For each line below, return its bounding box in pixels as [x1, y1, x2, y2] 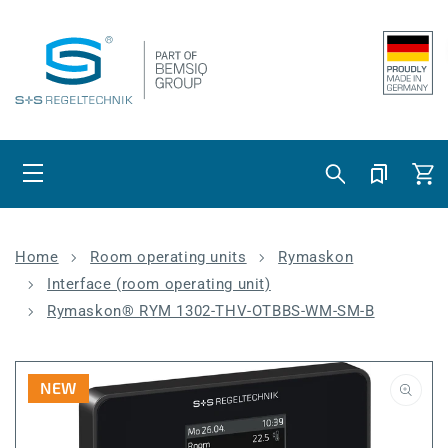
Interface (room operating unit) [47, 275, 271, 293]
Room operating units [90, 248, 247, 266]
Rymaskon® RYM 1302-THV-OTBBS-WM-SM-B [47, 302, 375, 320]
